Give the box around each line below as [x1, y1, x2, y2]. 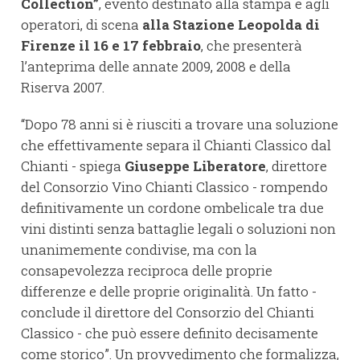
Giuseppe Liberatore [125, 157, 266, 176]
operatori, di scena [21, 15, 142, 35]
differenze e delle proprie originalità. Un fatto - [21, 282, 317, 301]
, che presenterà [201, 36, 302, 55]
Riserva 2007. [21, 78, 104, 97]
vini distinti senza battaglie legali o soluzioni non [21, 219, 336, 239]
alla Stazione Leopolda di [142, 15, 320, 35]
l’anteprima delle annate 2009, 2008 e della [21, 57, 291, 76]
